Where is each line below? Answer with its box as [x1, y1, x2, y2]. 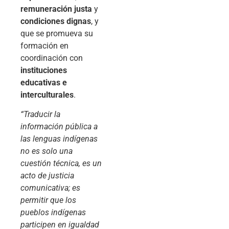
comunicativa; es [20, 182, 80, 193]
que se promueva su [20, 28, 93, 38]
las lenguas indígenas [20, 133, 98, 144]
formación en [20, 40, 68, 51]
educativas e [20, 77, 67, 87]
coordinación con [20, 53, 83, 63]
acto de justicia [20, 170, 74, 180]
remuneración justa [20, 4, 92, 14]
